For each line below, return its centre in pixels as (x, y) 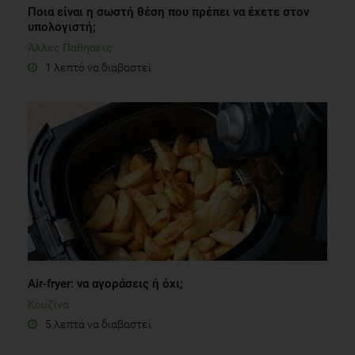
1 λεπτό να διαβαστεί (98, 67)
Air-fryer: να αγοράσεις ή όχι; (105, 283)
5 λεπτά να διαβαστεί (98, 324)
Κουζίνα (48, 304)
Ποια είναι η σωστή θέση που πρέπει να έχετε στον (168, 11)
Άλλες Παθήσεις (70, 47)
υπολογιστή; (62, 27)
